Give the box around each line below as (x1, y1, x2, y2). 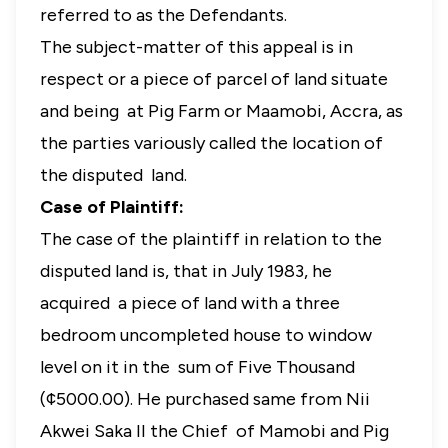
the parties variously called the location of (40, 132, 383, 154)
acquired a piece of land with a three (40, 292, 340, 314)
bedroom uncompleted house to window (40, 324, 372, 346)
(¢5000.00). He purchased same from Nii (40, 388, 370, 410)
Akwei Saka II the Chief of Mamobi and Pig (40, 420, 389, 442)
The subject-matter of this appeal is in (40, 36, 353, 58)
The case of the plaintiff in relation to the (40, 228, 382, 250)
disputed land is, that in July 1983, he (40, 260, 332, 282)
